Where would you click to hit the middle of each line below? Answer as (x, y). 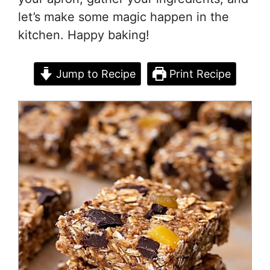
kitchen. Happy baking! (84, 35)
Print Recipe (199, 74)
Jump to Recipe (94, 74)
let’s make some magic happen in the (124, 17)
